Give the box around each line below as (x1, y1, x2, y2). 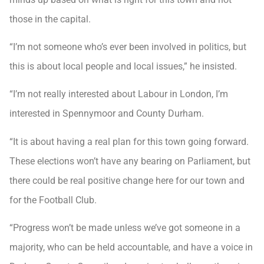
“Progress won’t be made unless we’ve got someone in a (9, 222, 240, 234)
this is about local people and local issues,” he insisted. (9, 60, 237, 72)
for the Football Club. (9, 194, 97, 206)
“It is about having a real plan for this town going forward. (9, 136, 249, 147)
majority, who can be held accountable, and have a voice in (9, 242, 253, 253)
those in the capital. (9, 13, 91, 25)
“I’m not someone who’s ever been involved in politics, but (9, 41, 246, 52)
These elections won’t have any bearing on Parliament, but (9, 155, 250, 167)
